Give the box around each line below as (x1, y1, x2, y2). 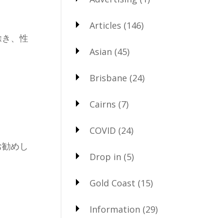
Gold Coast (89, 177, 135, 189)
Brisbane (89, 72, 127, 84)
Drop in (89, 151, 121, 163)
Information (89, 203, 140, 216)
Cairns (89, 98, 116, 110)
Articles (89, 19, 121, 32)
